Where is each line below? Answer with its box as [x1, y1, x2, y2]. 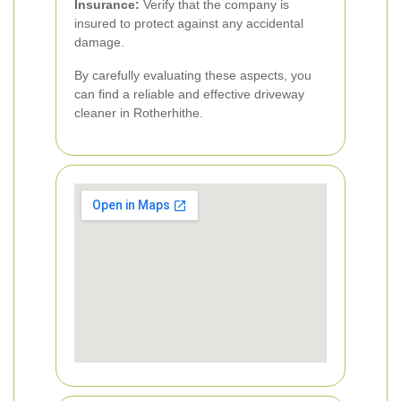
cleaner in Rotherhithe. [74, 106, 203, 120]
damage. [74, 35, 124, 49]
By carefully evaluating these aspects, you [74, 68, 311, 82]
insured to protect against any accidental [74, 16, 303, 30]
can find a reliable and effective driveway [74, 87, 304, 101]
